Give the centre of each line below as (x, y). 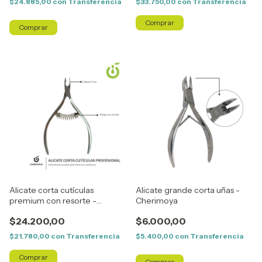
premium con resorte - (53, 201)
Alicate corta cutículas (51, 190)
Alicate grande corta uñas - (188, 190)
